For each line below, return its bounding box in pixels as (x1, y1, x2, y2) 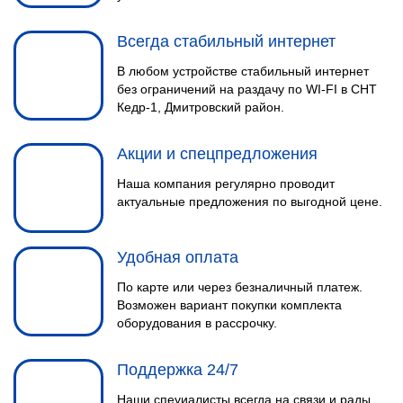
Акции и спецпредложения (117, 145, 318, 163)
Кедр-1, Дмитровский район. (117, 100, 284, 114)
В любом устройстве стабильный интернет (117, 64, 369, 78)
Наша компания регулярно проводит (117, 176, 335, 191)
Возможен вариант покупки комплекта (117, 298, 342, 312)
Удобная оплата (117, 248, 238, 266)
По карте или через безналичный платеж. (117, 280, 363, 294)
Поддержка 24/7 (117, 361, 238, 379)
